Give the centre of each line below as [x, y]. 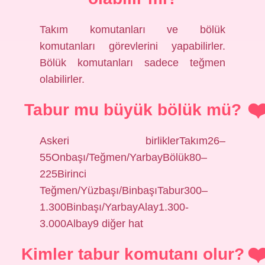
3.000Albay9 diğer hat [92, 224]
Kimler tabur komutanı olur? [132, 254]
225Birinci [63, 174]
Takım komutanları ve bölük [132, 30]
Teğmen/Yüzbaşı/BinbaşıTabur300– [124, 190]
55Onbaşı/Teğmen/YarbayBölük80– [124, 157]
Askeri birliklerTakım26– [132, 141]
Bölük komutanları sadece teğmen [132, 63]
